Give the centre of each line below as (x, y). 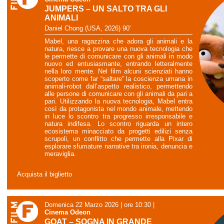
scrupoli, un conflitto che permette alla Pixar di (118, 139)
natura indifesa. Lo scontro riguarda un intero (118, 124)
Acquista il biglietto (44, 174)
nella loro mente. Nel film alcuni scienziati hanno (118, 71)
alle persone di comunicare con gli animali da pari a (118, 94)
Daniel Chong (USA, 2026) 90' (87, 28)
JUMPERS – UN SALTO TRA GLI (106, 9)
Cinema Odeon (67, 212)
